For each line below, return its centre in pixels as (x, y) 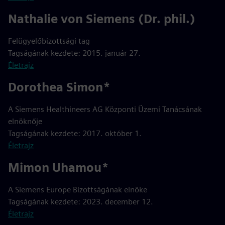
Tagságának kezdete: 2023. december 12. (81, 202)
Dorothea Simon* (59, 87)
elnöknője (25, 121)
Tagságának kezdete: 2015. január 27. (74, 53)
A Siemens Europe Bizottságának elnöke (78, 190)
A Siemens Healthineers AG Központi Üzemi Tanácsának (105, 109)
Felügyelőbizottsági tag (49, 41)
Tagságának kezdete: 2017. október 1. (75, 133)
